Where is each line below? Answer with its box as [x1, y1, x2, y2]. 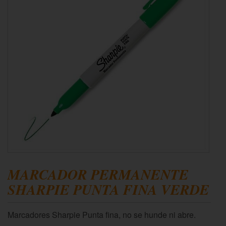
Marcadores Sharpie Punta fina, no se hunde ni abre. [8, 209, 196, 220]
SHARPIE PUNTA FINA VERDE [8, 180, 209, 199]
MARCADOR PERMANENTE [8, 164, 189, 184]
